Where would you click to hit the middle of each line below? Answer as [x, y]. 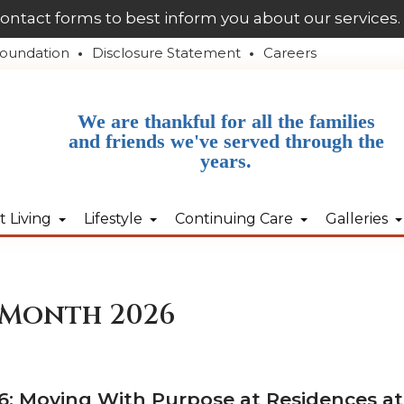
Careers [289, 53]
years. [226, 161]
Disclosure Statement [166, 53]
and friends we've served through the [226, 142]
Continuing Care [234, 218]
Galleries [356, 218]
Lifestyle [113, 218]
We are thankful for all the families [226, 122]
